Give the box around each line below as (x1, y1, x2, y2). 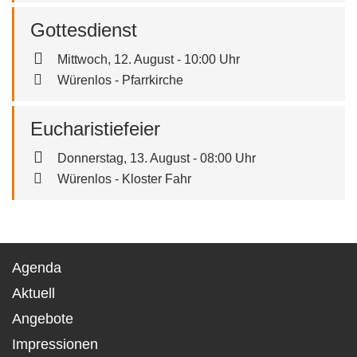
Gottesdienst (30, 18, 137, 41)
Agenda (12, 260, 61, 276)
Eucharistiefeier (30, 117, 160, 139)
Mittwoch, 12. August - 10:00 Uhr (57, 52, 240, 66)
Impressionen (12, 336, 98, 352)
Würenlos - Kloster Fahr (57, 171, 191, 186)
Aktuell (12, 285, 55, 301)
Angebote (12, 311, 73, 327)
